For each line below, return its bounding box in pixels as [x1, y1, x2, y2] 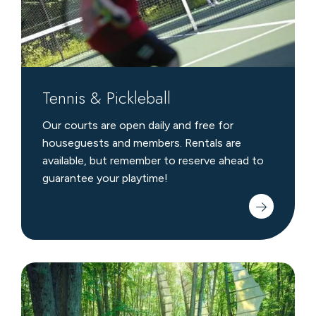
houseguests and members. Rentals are [42, 136, 241, 150]
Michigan [20, 265, 66, 279]
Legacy [20, 282, 58, 296]
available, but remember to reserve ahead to [42, 154, 264, 168]
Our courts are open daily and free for [42, 119, 233, 133]
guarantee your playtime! [42, 171, 168, 186]
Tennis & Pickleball [42, 85, 171, 111]
